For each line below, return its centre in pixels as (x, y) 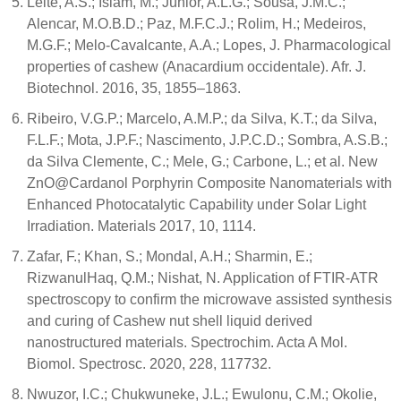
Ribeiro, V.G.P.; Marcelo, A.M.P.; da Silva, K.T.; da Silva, (202, 119)
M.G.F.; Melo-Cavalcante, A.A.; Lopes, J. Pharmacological (209, 46)
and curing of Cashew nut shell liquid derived (170, 321)
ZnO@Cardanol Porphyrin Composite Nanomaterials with (209, 183)
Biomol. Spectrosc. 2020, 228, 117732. (149, 364)
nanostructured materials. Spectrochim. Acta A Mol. (187, 343)
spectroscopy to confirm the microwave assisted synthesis (209, 300)
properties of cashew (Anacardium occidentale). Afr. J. (196, 67)
